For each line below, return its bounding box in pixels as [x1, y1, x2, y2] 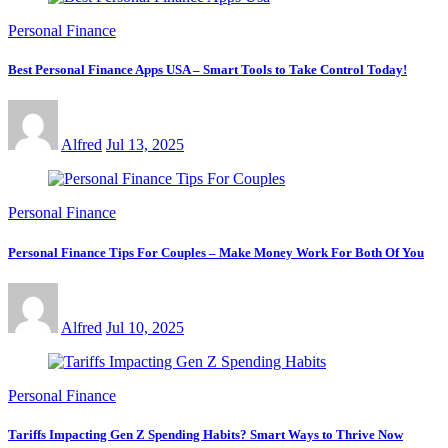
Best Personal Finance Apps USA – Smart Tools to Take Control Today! [8, 62, 407, 78]
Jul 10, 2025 [106, 318, 184, 336]
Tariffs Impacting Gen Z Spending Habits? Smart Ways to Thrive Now [8, 426, 403, 442]
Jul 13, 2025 [106, 136, 184, 154]
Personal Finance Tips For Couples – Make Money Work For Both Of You [8, 244, 424, 260]
